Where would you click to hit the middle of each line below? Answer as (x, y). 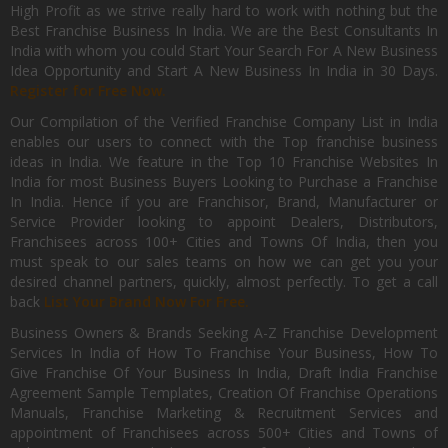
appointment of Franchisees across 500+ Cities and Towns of (224, 432)
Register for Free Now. (88, 90)
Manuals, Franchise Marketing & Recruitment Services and (224, 412)
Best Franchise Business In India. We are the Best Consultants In (224, 30)
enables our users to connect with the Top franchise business (224, 141)
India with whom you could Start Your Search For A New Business (224, 50)
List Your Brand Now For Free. (146, 301)
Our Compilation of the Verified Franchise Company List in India (224, 121)
